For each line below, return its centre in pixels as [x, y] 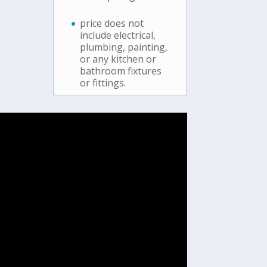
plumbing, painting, [124, 47]
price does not [112, 23]
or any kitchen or [118, 59]
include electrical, [118, 35]
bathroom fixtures [121, 71]
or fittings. [103, 83]
